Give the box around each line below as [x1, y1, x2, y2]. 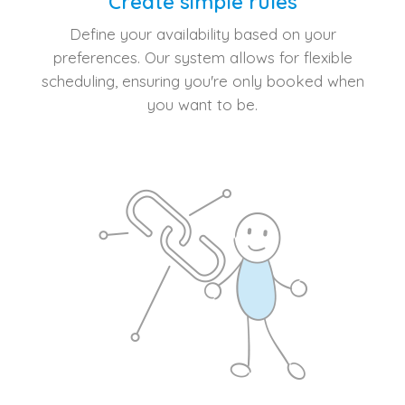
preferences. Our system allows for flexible [52, 48, 353, 68]
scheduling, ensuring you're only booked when [41, 71, 364, 91]
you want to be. [147, 95, 258, 115]
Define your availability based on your [69, 24, 336, 44]
